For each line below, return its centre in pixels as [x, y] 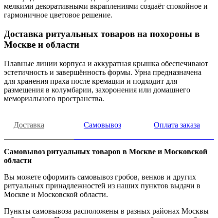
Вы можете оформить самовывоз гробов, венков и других [100, 177]
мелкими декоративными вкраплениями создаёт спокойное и [106, 6]
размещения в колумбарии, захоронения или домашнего [97, 90]
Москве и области [42, 45]
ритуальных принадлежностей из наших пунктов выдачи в [102, 185]
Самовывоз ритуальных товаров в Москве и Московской [106, 151]
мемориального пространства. [54, 98]
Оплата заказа [177, 125]
